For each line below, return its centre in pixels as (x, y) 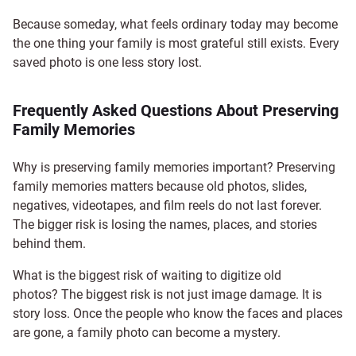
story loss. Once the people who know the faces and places (178, 313)
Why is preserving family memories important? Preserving (174, 167)
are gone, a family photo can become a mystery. (147, 332)
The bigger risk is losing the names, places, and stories (165, 224)
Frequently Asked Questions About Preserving (176, 110)
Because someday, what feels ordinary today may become (175, 24)
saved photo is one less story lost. (107, 62)
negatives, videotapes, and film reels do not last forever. (167, 205)
